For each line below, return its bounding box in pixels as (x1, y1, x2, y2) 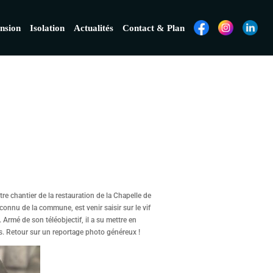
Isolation (30, 23, 65, 33)
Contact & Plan (122, 23, 185, 33)
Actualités (74, 23, 113, 33)
